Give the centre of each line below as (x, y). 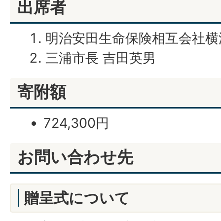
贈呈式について (77, 198)
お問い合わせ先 (75, 157)
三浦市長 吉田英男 (101, 58)
